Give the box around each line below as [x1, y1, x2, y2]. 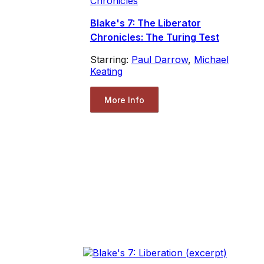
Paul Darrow [131, 54, 188, 66]
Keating [90, 65, 123, 78]
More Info [104, 94, 144, 105]
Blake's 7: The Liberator [90, 17, 201, 29]
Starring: [90, 54, 131, 66]
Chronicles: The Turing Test [90, 31, 219, 44]
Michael [193, 54, 229, 66]
